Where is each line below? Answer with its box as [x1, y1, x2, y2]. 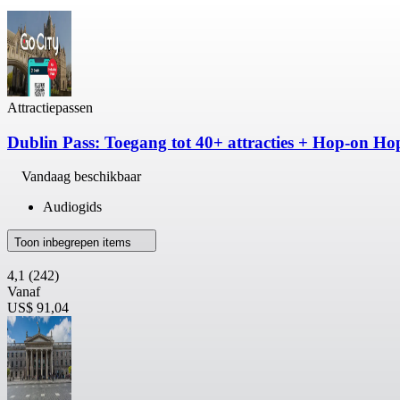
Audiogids [43, 199, 102, 215]
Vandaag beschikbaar [21, 169, 141, 185]
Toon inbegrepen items [14, 236, 135, 250]
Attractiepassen [7, 99, 93, 115]
